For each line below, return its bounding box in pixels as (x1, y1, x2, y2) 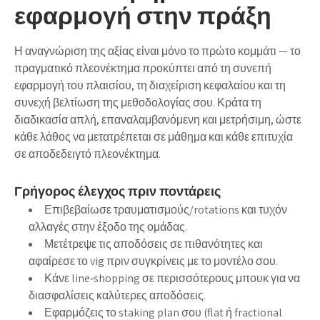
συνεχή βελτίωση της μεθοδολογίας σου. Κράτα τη (14, 94, 261, 110)
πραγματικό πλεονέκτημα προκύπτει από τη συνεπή (14, 60, 271, 76)
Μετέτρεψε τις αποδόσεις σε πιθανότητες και (44, 236, 263, 251)
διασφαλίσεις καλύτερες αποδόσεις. (29, 287, 206, 303)
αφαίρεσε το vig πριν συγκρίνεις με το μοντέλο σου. (29, 253, 278, 269)
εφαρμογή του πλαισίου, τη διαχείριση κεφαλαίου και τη (14, 77, 286, 93)
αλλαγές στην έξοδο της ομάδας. (29, 219, 187, 234)
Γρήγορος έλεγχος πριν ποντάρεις (14, 182, 221, 199)
